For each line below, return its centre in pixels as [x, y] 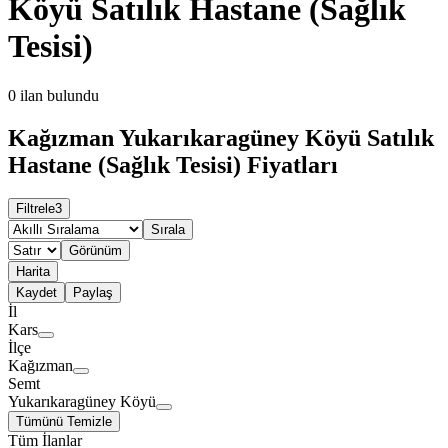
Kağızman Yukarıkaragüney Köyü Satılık [221, 137]
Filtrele [35, 209]
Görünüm [95, 251]
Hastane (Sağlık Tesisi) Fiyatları [173, 164]
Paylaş [93, 293]
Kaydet [36, 293]
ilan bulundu [59, 95]
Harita [33, 272]
